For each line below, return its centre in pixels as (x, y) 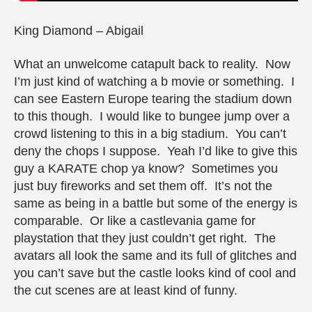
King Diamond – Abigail (79, 31)
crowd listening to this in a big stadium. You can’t (150, 133)
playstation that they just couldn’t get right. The (145, 238)
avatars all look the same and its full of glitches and (155, 255)
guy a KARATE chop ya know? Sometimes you (146, 168)
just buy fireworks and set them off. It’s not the (143, 186)
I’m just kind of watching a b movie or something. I (154, 81)
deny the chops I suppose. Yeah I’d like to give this (156, 151)
